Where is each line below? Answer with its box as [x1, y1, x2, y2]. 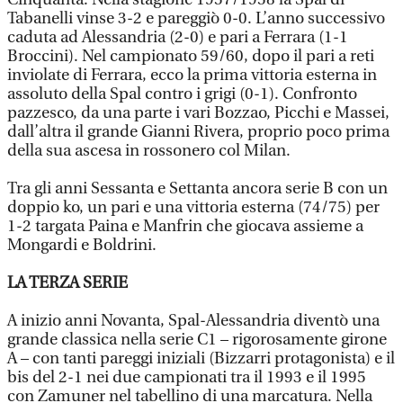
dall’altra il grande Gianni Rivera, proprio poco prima [7, 122, 390, 141]
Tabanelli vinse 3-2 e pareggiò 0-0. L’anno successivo [7, 9, 385, 28]
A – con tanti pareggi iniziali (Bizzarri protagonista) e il [7, 349, 395, 368]
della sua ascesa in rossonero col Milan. [7, 141, 291, 160]
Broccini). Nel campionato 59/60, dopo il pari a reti [7, 47, 374, 66]
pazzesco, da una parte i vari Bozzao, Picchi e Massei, [7, 103, 390, 122]
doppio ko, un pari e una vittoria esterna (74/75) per [7, 198, 380, 217]
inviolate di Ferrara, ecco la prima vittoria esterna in [7, 66, 377, 85]
